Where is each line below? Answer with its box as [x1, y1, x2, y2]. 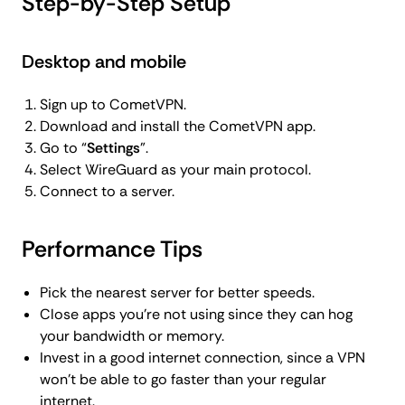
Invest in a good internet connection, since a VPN [40, 348, 365, 368]
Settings [87, 138, 140, 158]
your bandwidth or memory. [40, 326, 224, 346]
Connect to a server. [40, 182, 174, 202]
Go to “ [40, 138, 87, 158]
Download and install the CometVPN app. [40, 117, 316, 137]
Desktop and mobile [22, 50, 186, 74]
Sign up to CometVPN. [40, 95, 186, 115]
